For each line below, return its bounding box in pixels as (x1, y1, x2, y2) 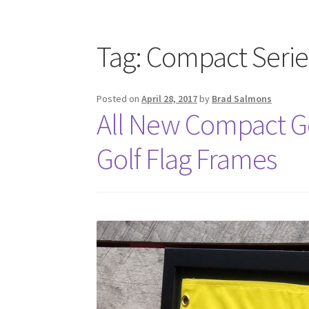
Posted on (97, 92, 142, 105)
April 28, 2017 (141, 92, 198, 105)
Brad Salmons (212, 92, 272, 105)
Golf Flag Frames (97, 140, 277, 177)
